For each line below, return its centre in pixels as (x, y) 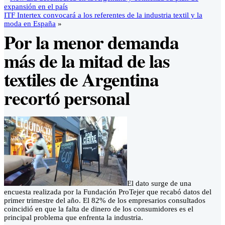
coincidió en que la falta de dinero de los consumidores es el (99, 209)
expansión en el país (36, 7)
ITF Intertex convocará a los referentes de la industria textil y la (103, 15)
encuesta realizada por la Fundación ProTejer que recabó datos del (108, 192)
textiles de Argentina (81, 79)
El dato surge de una (159, 184)
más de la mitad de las (87, 61)
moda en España (30, 24)
